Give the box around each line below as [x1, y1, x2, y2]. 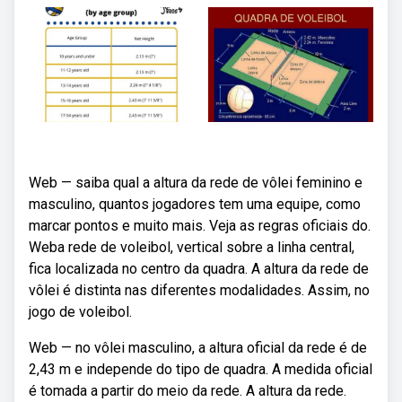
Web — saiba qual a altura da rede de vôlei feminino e [29, 174, 363, 191]
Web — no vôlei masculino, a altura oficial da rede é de [29, 339, 367, 356]
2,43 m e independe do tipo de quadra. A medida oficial [29, 361, 372, 378]
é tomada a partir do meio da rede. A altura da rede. [29, 382, 346, 399]
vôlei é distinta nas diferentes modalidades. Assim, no [29, 282, 370, 299]
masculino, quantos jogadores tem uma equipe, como [29, 196, 361, 213]
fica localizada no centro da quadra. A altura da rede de [29, 260, 369, 277]
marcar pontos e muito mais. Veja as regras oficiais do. [29, 217, 371, 234]
